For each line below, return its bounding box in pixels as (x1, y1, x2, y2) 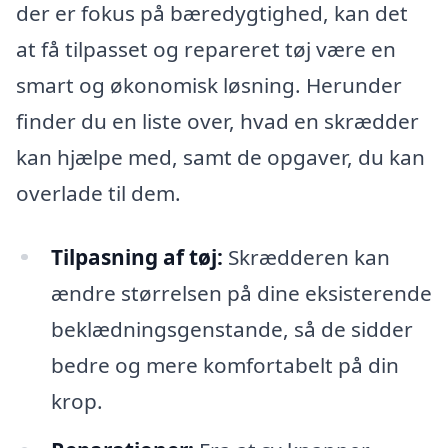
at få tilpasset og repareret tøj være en (16, 34, 396, 63)
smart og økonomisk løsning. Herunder (16, 70, 402, 99)
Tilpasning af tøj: (50, 242, 223, 271)
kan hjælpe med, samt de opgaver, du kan (16, 142, 425, 171)
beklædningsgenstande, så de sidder (50, 314, 413, 343)
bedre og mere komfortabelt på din (50, 350, 399, 379)
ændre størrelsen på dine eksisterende (50, 278, 432, 307)
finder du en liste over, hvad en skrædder (16, 106, 419, 135)
